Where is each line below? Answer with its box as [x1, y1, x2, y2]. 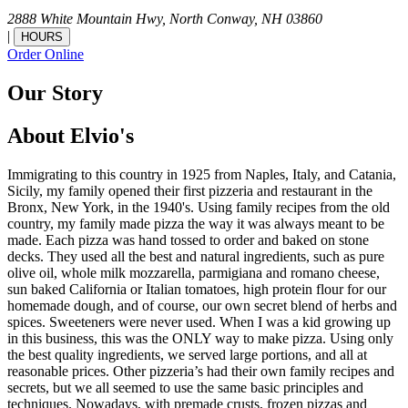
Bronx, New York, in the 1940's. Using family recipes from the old [7, 199, 390, 216]
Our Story [7, 81, 103, 106]
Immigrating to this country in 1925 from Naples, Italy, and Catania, [7, 167, 396, 183]
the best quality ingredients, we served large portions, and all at [7, 347, 367, 363]
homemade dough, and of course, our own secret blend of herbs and [7, 298, 397, 314]
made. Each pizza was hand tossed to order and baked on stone [7, 232, 369, 249]
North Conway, [169, 11, 261, 27]
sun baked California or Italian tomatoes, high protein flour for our [7, 281, 386, 298]
